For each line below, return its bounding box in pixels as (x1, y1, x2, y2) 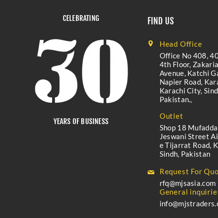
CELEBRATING (62, 14, 99, 23)
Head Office (159, 39, 202, 48)
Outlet (159, 111, 183, 120)
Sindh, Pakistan (159, 149, 211, 158)
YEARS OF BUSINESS (53, 117, 109, 126)
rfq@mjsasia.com (159, 179, 216, 187)
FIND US (147, 16, 174, 26)
